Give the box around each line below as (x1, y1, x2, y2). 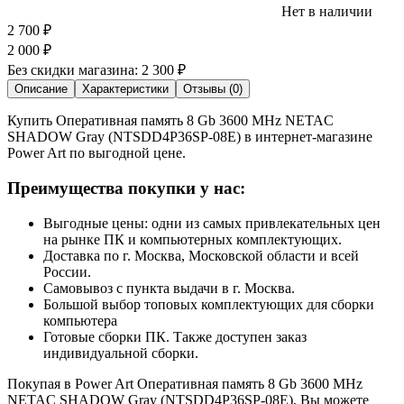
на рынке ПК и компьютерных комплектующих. (43, 231, 342, 247)
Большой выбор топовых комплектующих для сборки (43, 296, 374, 312)
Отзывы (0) (183, 82, 243, 96)
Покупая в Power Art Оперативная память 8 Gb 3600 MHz (7, 375, 363, 391)
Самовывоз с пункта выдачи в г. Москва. (43, 280, 295, 296)
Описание (14, 82, 68, 96)
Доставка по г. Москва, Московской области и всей (43, 247, 359, 263)
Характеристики (82, 82, 169, 96)
